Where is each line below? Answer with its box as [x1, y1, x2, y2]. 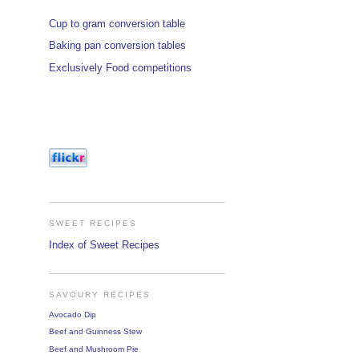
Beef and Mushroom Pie [49, 345, 139, 354]
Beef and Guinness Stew [49, 327, 142, 337]
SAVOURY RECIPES [49, 290, 151, 300]
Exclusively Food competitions [49, 61, 192, 74]
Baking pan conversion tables [49, 39, 186, 52]
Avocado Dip [49, 309, 96, 319]
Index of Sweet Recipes [49, 239, 159, 252]
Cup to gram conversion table [49, 18, 185, 30]
